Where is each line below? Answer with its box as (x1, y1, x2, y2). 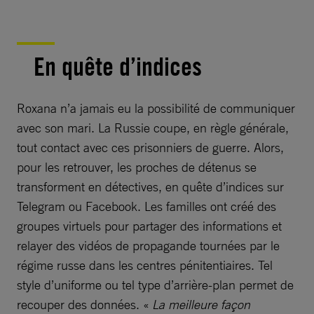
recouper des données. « (17, 296, 152, 313)
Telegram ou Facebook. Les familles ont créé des (17, 198, 276, 214)
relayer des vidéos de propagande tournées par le (17, 238, 280, 254)
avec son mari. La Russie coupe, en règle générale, (17, 120, 289, 136)
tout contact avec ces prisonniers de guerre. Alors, (17, 139, 284, 156)
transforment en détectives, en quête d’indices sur (17, 179, 284, 195)
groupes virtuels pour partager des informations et (17, 218, 282, 234)
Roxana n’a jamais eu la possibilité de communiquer (17, 100, 295, 116)
